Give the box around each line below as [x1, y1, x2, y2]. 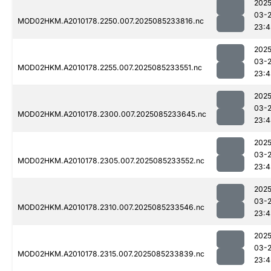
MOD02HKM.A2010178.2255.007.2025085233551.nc [18, 63, 202, 73]
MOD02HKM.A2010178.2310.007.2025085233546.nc [18, 203, 204, 212]
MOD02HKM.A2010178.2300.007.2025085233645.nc [18, 109, 206, 119]
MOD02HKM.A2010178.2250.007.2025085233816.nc [18, 16, 204, 26]
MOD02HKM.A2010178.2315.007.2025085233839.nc [18, 249, 204, 259]
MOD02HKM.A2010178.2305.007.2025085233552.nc [18, 156, 204, 166]
